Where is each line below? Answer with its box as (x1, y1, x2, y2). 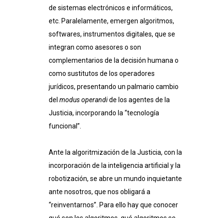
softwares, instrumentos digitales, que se (49, 30, 175, 38)
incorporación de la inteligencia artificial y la (49, 162, 181, 170)
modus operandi (59, 96, 109, 104)
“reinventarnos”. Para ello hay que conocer (49, 201, 178, 209)
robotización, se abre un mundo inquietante (49, 175, 182, 183)
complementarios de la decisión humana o (49, 56, 179, 65)
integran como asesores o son (49, 43, 141, 52)
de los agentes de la (109, 96, 170, 104)
